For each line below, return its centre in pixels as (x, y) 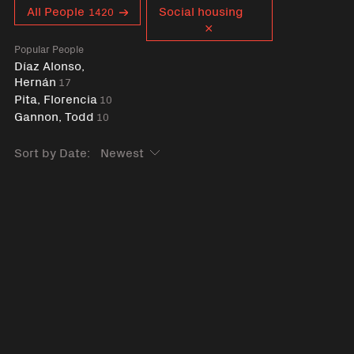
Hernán (35, 81)
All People (56, 10)
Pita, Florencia (55, 98)
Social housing (201, 10)
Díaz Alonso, (49, 65)
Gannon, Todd (54, 115)
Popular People (49, 49)
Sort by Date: (52, 152)
